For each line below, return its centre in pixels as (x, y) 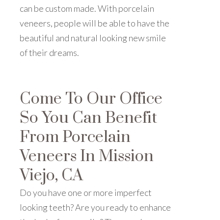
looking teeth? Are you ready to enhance (95, 207)
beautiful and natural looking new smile (93, 38)
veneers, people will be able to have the (95, 23)
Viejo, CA (51, 175)
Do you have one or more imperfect (86, 192)
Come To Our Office (91, 99)
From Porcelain (75, 137)
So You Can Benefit (88, 118)
